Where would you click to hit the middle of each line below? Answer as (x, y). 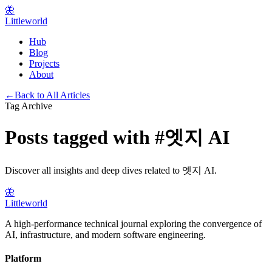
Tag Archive (29, 106)
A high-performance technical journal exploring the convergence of (133, 223)
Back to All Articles (52, 95)
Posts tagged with (80, 138)
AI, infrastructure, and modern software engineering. (105, 234)
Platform (23, 259)
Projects (44, 63)
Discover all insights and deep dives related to (93, 170)
